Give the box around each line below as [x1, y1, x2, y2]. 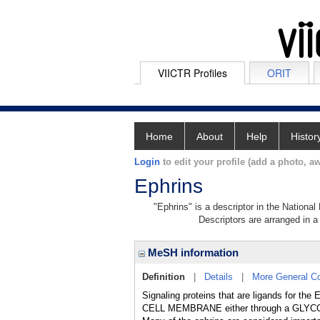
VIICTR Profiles [158, 66, 227, 80]
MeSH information [145, 246, 239, 259]
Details [204, 271, 233, 282]
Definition [142, 271, 185, 282]
